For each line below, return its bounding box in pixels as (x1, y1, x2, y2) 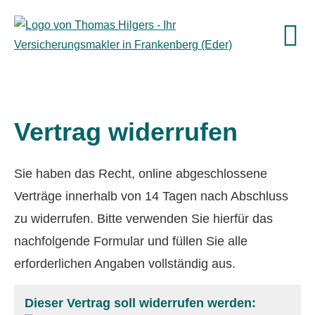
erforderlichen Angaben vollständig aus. (14, 257, 236, 271)
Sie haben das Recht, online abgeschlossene (14, 167, 267, 181)
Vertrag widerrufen (14, 117, 238, 146)
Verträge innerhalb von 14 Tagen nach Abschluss (14, 189, 288, 203)
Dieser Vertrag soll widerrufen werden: (25, 296, 256, 311)
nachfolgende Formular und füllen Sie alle (14, 234, 247, 248)
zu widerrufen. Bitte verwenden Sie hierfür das (14, 212, 273, 226)
